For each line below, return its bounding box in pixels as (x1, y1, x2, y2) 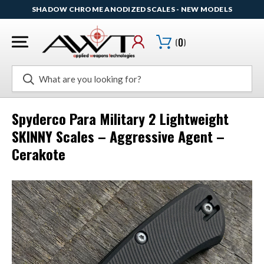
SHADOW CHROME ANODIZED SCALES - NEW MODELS (31, 5, 233, 14)
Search (12, 67, 38, 77)
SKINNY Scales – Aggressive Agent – (12, 126, 225, 147)
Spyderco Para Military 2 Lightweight (12, 108, 229, 130)
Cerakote (12, 143, 65, 165)
